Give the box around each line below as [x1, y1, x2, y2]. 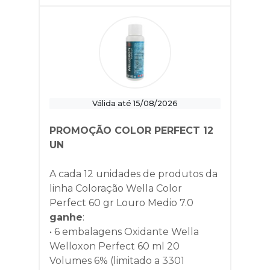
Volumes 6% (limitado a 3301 [49, 255, 184, 267]
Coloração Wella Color [75, 183, 182, 195]
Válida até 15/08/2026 [92, 99, 178, 108]
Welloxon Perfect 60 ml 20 [49, 240, 180, 253]
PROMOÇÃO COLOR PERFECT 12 [49, 125, 213, 137]
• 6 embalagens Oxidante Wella [49, 226, 199, 238]
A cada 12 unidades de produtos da [49, 168, 218, 180]
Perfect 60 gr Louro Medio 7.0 [49, 197, 193, 209]
